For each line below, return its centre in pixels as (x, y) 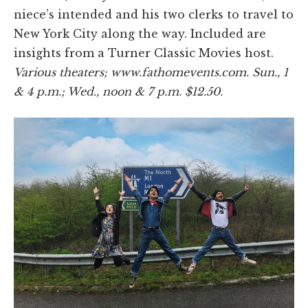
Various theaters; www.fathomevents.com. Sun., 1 (151, 72)
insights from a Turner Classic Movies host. (144, 53)
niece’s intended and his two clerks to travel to (154, 14)
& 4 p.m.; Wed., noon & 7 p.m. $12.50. (118, 91)
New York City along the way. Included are (140, 33)
